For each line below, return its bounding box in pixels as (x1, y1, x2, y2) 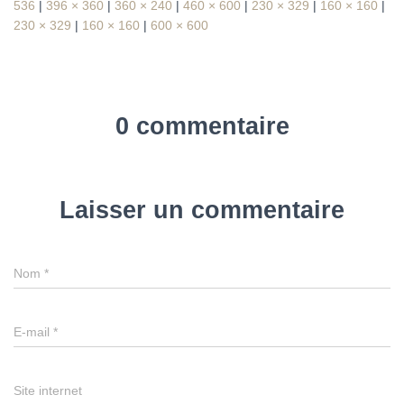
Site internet (14, 383, 82, 398)
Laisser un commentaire (60, 197, 344, 224)
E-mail (14, 325, 53, 339)
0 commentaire (115, 113, 289, 140)
